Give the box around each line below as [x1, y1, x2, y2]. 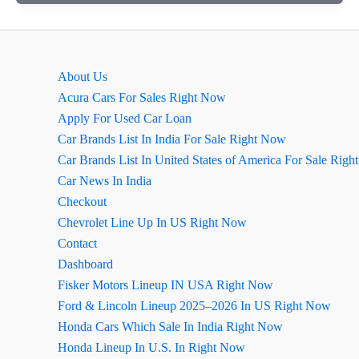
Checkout [58, 195, 107, 208]
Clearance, [34, 18, 93, 32]
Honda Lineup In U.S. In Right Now [58, 341, 245, 354]
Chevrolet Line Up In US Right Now [58, 216, 247, 229]
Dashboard [58, 257, 113, 271]
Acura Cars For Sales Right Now [58, 91, 226, 104]
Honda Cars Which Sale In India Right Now [58, 320, 283, 333]
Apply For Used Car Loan [58, 111, 192, 125]
